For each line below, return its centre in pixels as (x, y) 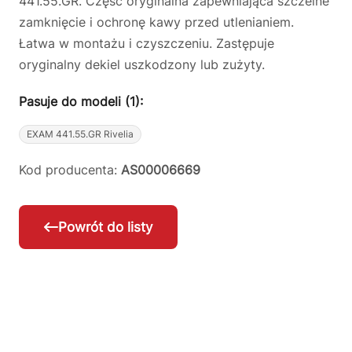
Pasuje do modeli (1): (81, 101)
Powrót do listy (105, 227)
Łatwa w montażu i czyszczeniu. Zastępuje (147, 43)
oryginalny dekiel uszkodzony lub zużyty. (142, 64)
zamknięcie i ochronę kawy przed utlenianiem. (156, 22)
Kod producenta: (70, 170)
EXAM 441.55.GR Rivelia (80, 134)
